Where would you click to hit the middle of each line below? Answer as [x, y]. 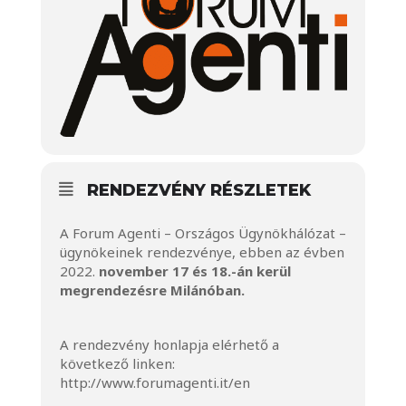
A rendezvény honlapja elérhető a [169, 344]
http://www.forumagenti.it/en [155, 382]
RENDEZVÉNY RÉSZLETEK [198, 190]
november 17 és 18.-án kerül [194, 271]
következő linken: [117, 363]
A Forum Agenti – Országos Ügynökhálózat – [203, 233]
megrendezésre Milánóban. [152, 290]
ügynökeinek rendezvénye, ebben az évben [202, 252]
